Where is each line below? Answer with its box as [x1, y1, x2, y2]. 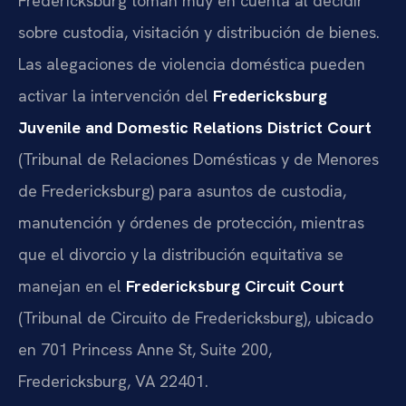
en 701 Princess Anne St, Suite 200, [18, 339, 272, 361]
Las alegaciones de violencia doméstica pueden [18, 53, 365, 75]
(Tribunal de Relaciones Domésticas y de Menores [18, 149, 379, 170]
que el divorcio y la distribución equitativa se [18, 244, 343, 266]
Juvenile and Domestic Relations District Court [18, 117, 372, 139]
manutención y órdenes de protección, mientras [18, 212, 364, 234]
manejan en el [18, 275, 126, 297]
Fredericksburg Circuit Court [126, 275, 344, 297]
